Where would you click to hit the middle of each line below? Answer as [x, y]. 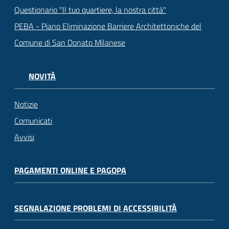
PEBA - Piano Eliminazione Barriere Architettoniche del [108, 26]
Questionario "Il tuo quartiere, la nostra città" [90, 9]
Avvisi [24, 137]
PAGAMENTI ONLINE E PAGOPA [70, 170]
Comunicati [33, 121]
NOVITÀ [42, 76]
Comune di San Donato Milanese [70, 42]
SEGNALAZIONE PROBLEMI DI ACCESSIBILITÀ [96, 208]
